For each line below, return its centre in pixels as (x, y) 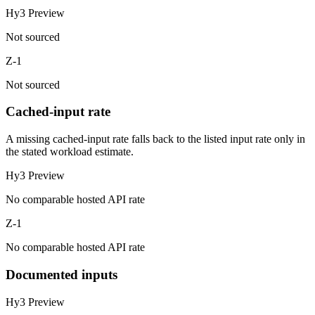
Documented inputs (62, 274)
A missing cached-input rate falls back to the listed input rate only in (155, 139)
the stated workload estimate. (70, 152)
